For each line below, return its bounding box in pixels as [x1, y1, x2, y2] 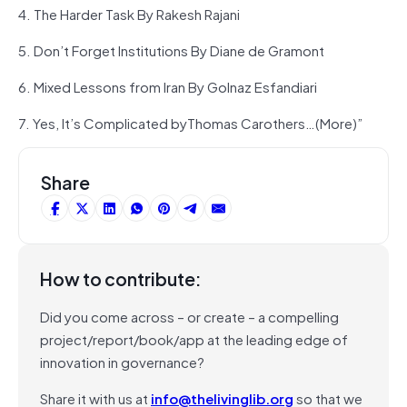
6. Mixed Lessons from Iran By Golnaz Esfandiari [18, 74, 317, 97]
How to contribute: [40, 263, 202, 293]
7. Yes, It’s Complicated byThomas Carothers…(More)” [18, 111, 362, 134]
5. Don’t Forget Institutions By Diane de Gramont [18, 38, 324, 61]
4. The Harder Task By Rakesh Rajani [18, 2, 240, 25]
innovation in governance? [40, 350, 204, 372]
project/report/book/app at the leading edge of [40, 327, 348, 350]
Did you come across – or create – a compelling [40, 304, 339, 327]
